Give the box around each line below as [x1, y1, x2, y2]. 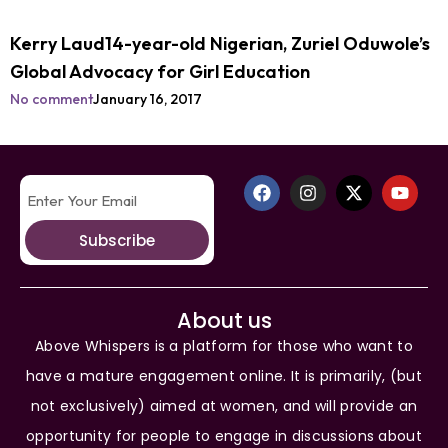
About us [176, 306, 272, 335]
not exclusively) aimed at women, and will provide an [30, 396, 418, 416]
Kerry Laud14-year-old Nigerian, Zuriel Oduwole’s [10, 32, 430, 55]
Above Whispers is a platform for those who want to [35, 336, 413, 356]
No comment [10, 90, 93, 108]
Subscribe [79, 229, 155, 251]
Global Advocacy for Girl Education [10, 60, 310, 83]
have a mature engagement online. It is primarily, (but [25, 366, 423, 386]
